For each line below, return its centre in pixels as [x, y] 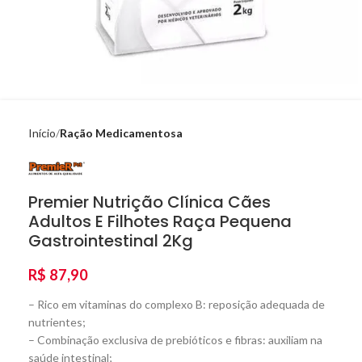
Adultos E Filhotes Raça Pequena [160, 221]
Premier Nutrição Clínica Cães [149, 202]
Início [42, 133]
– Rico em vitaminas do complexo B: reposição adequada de [177, 304]
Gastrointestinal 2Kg [111, 241]
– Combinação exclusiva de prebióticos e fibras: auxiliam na [175, 340]
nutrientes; [57, 322]
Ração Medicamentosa [121, 133]
